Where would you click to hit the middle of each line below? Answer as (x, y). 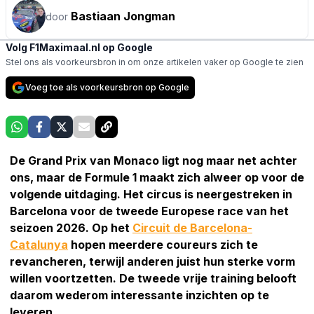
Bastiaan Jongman (123, 16)
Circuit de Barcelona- (192, 227)
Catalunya (39, 244)
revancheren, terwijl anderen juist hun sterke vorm (152, 261)
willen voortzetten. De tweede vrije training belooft (153, 278)
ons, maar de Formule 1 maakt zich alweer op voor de (157, 177)
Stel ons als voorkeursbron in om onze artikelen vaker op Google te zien (155, 62)
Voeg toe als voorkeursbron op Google (107, 87)
